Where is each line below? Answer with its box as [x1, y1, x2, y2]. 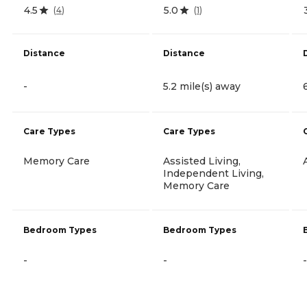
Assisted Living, [163, 154, 241, 167]
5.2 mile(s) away [163, 79, 241, 93]
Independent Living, [163, 167, 264, 180]
